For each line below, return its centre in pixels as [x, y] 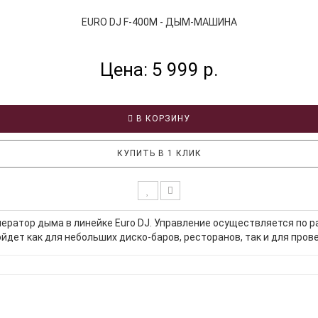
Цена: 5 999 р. [159, 69]
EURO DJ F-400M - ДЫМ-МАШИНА [159, 22]
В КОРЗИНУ [162, 118]
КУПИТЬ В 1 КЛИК [159, 153]
